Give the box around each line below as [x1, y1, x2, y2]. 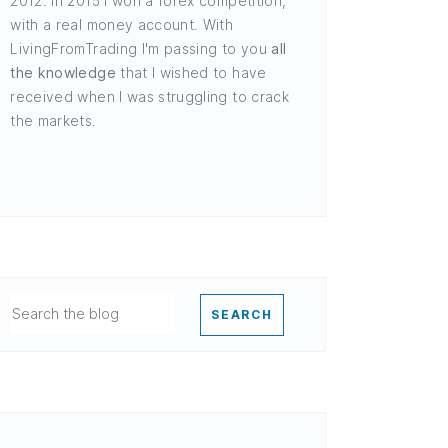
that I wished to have [115, 63, 267, 81]
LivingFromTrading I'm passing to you [10, 39, 272, 57]
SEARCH [210, 307, 274, 322]
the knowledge [10, 63, 116, 81]
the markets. [10, 111, 97, 129]
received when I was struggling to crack [10, 87, 289, 105]
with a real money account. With [10, 15, 234, 33]
